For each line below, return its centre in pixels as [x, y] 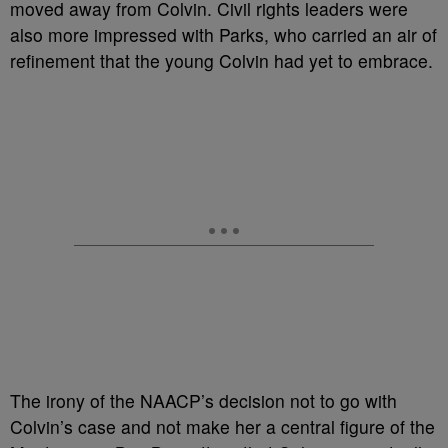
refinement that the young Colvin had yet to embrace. [221, 60]
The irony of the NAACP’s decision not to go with [203, 400]
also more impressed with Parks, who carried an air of [223, 34]
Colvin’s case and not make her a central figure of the [222, 426]
